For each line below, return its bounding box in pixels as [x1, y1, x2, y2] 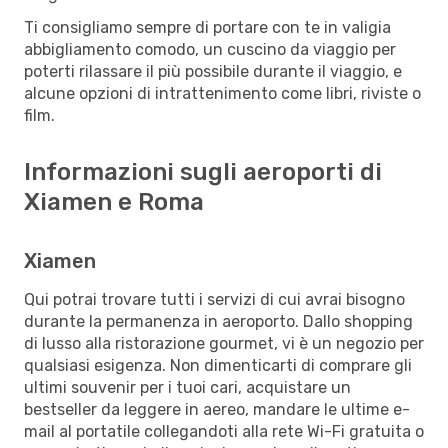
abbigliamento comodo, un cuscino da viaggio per [24, 39, 396, 59]
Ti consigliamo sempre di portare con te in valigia [24, 17, 391, 37]
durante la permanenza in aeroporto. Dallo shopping [24, 311, 413, 331]
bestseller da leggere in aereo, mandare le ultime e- [24, 399, 410, 419]
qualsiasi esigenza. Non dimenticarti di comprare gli [24, 355, 412, 375]
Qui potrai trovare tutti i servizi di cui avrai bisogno [24, 289, 405, 309]
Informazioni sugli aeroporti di [24, 157, 382, 186]
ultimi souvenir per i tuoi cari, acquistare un [24, 377, 351, 397]
